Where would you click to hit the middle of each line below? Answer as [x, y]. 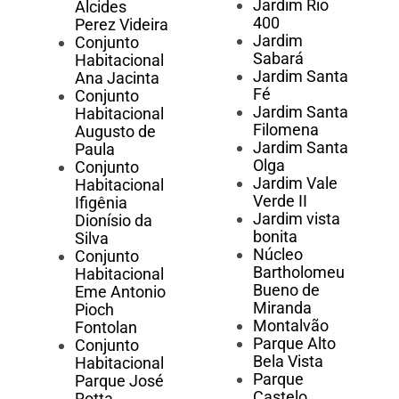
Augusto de [115, 132]
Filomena [285, 130]
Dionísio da [114, 221]
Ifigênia [101, 203]
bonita [275, 237]
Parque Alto [294, 344]
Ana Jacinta [117, 78]
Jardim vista [296, 219]
